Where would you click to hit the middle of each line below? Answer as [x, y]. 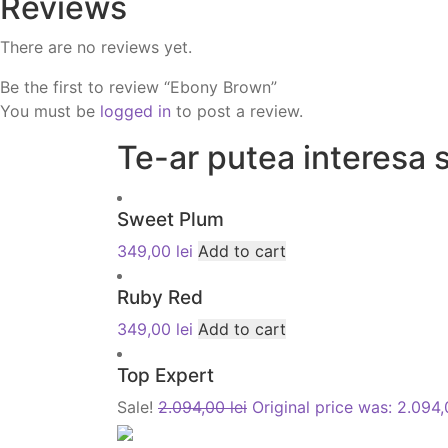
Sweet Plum [170, 219]
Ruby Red [160, 297]
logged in [135, 111]
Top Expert [165, 375]
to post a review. [237, 111]
